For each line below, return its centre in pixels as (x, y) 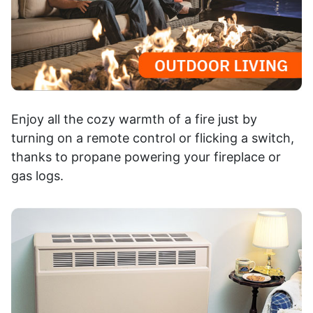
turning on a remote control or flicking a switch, (153, 138)
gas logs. (37, 175)
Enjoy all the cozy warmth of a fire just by (134, 119)
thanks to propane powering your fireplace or (146, 156)
